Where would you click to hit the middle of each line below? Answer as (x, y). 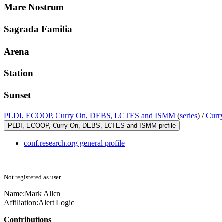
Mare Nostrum (34, 7)
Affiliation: (21, 203)
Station (19, 73)
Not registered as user (32, 177)
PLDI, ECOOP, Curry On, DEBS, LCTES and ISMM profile (92, 126)
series (189, 116)
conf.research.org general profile (74, 143)
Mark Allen (43, 194)
